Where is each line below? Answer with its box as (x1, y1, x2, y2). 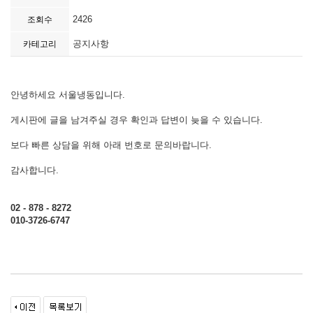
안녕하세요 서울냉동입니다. (10, 89, 125, 100)
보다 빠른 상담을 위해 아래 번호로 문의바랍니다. (10, 140, 212, 150)
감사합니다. (10, 165, 59, 175)
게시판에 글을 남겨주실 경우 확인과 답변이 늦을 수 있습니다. (10, 115, 263, 125)
